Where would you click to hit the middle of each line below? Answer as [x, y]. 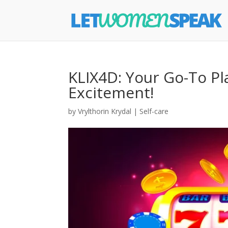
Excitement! [111, 92]
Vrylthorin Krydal [105, 111]
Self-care [154, 111]
